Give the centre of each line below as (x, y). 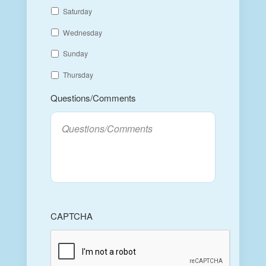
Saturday (77, 11)
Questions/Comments (93, 97)
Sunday (75, 53)
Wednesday (82, 32)
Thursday (78, 75)
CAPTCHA (71, 216)
